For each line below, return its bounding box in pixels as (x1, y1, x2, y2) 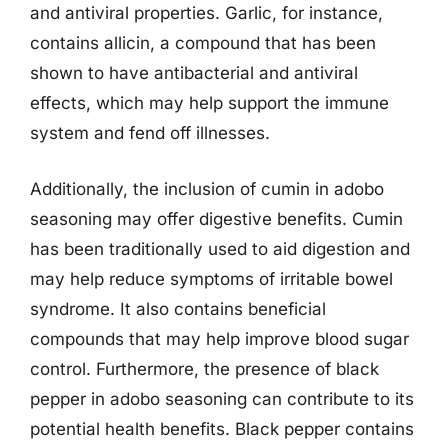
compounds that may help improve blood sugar (30, 328, 409, 349)
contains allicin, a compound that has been (30, 33, 376, 53)
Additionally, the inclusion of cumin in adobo (30, 178, 384, 199)
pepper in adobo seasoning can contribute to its (30, 388, 414, 409)
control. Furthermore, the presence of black (30, 358, 379, 379)
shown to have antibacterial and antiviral (30, 63, 358, 83)
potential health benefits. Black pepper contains (30, 418, 414, 439)
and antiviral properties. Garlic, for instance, (30, 3, 383, 23)
